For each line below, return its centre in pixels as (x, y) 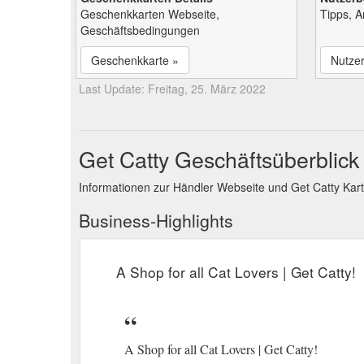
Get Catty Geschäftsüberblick (219, 158)
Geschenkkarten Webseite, (150, 13)
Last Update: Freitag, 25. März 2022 (172, 88)
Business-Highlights (156, 220)
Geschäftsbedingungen (140, 30)
